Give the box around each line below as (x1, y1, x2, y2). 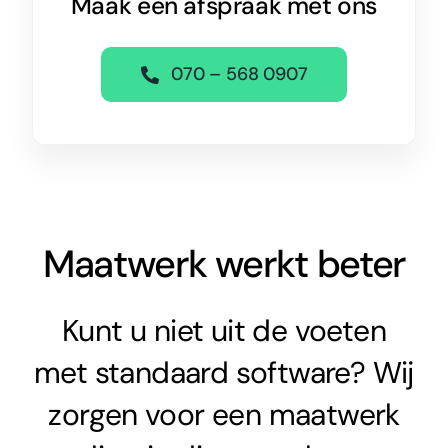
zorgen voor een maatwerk (48, 394, 400, 434)
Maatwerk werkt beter (43, 238, 405, 289)
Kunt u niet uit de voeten (62, 310, 386, 350)
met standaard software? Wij (34, 352, 414, 392)
